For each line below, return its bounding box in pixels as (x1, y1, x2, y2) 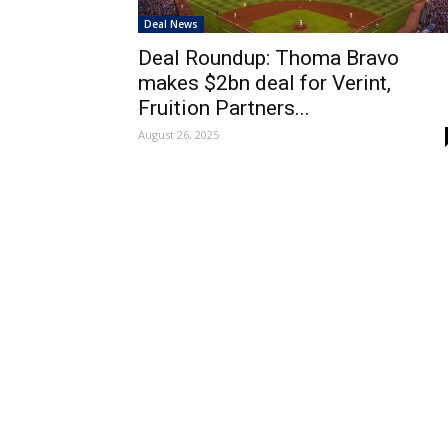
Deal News (144, 17, 198, 31)
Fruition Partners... (138, 96, 310, 120)
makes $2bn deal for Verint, (138, 71, 391, 95)
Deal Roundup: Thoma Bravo (138, 46, 399, 70)
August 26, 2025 (138, 127, 219, 142)
